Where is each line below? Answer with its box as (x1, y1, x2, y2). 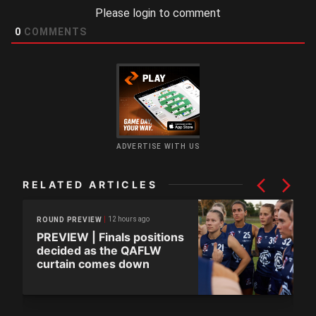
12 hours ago (107, 215, 150, 224)
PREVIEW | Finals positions (37, 230, 184, 245)
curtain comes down (37, 257, 150, 272)
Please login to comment (95, 6, 221, 20)
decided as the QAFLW (37, 243, 162, 258)
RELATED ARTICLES (23, 178, 157, 191)
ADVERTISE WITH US (116, 142, 200, 151)
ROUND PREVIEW (37, 215, 102, 224)
